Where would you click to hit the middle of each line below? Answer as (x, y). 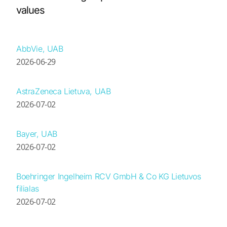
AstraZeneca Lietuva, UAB (64, 91)
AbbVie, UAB (40, 48)
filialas (28, 188)
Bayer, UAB (37, 134)
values (30, 10)
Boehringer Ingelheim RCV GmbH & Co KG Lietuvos (109, 176)
